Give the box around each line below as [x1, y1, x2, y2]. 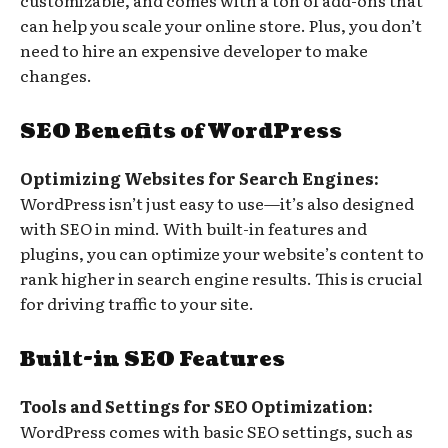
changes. [20, 62, 92, 87]
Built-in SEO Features [20, 345, 285, 374]
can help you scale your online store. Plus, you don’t [20, 12, 422, 37]
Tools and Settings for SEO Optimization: [20, 393, 373, 418]
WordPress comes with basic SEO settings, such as [20, 418, 413, 443]
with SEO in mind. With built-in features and [20, 215, 367, 240]
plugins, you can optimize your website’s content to [20, 240, 424, 265]
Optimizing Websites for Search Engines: [20, 165, 379, 190]
